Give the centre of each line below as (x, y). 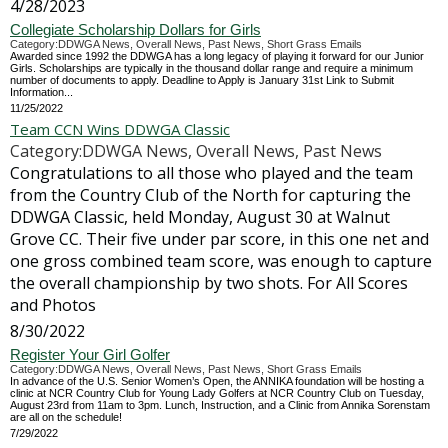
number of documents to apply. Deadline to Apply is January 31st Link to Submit (202, 80)
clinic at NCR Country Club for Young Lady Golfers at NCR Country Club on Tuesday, (217, 393)
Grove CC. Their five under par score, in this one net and (219, 239)
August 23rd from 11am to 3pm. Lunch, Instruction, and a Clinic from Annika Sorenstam (220, 405)
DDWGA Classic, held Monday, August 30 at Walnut (200, 217)
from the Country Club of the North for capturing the (210, 195)
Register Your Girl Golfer (90, 354)
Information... (41, 92)
